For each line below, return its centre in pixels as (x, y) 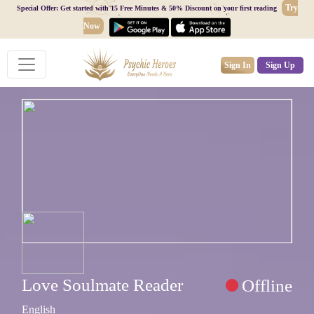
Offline (267, 286)
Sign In (237, 65)
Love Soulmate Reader (102, 285)
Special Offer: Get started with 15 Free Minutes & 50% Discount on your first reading (146, 8)
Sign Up (280, 65)
